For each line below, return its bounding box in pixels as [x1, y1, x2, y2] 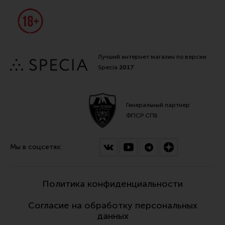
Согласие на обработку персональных [28, 199, 197, 211]
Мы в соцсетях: [10, 142, 62, 151]
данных [96, 210, 129, 221]
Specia [98, 63, 119, 71]
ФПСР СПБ [126, 111, 158, 119]
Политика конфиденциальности [42, 178, 183, 189]
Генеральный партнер [126, 101, 190, 108]
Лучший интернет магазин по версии [98, 53, 206, 60]
